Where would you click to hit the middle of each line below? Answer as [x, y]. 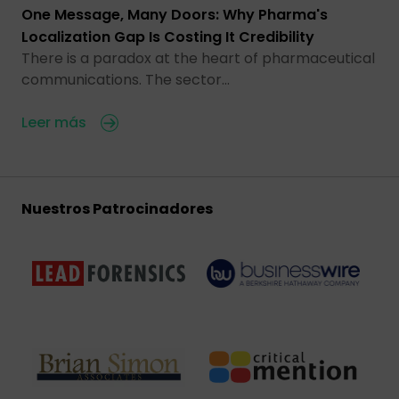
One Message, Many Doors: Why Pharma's [175, 15]
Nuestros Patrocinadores [117, 209]
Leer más [54, 123]
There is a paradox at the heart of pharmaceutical [198, 59]
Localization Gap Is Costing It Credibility [168, 37]
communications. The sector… [126, 80]
